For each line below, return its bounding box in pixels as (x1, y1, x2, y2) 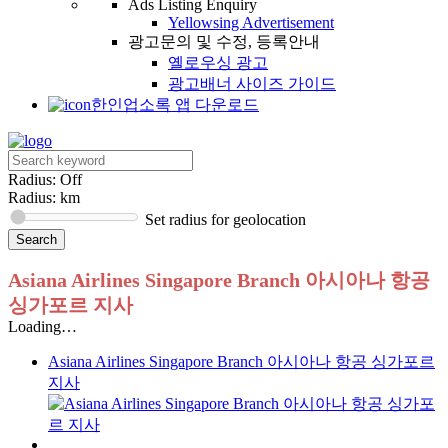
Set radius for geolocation (145, 211, 306, 229)
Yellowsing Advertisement (168, 14, 334, 32)
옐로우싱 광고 (168, 54, 268, 72)
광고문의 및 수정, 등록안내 (128, 33, 320, 51)
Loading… (8, 318, 77, 336)
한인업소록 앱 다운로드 (91, 96, 259, 114)
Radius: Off (8, 171, 82, 189)
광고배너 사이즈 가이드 (168, 75, 336, 93)
